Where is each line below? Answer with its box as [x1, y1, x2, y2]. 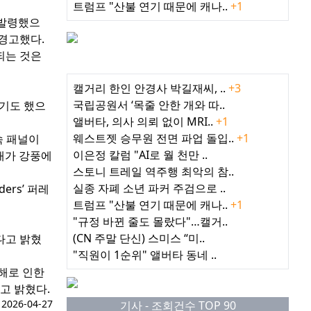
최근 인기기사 [143, 58, 212, 74]
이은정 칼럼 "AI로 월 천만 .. [73, 147, 208, 163]
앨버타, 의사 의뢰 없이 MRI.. [73, 114, 216, 130]
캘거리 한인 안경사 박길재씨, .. [73, 81, 228, 96]
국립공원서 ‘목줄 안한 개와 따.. [73, 97, 225, 113]
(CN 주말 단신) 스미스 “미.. [73, 230, 205, 246]
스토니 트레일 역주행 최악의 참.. [73, 164, 234, 180]
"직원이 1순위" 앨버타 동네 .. [73, 247, 217, 263]
